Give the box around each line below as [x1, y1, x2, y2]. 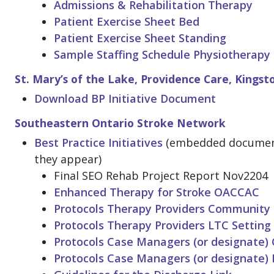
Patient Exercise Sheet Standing [54, 31, 226, 46]
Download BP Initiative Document [34, 91, 216, 106]
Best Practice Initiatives [34, 135, 163, 150]
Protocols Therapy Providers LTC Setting [54, 218, 271, 233]
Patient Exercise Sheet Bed [54, 14, 199, 29]
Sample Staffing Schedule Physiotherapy [54, 47, 270, 62]
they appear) [34, 152, 102, 167]
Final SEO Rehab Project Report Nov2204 [54, 168, 268, 183]
